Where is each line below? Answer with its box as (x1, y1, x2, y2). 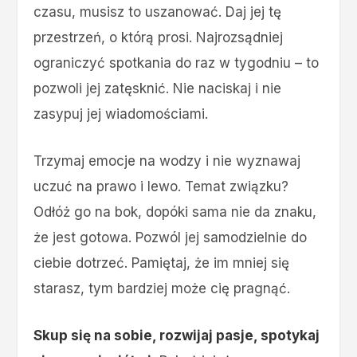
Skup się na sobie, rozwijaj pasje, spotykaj (33, 328, 320, 344)
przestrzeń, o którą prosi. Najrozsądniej (33, 29, 284, 45)
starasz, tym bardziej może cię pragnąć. (33, 280, 291, 297)
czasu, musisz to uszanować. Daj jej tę (33, 3, 282, 20)
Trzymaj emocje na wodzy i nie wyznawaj (33, 153, 301, 170)
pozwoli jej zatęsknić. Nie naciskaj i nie (33, 80, 282, 96)
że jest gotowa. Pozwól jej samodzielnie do (33, 229, 308, 246)
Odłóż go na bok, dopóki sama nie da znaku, (33, 204, 317, 221)
